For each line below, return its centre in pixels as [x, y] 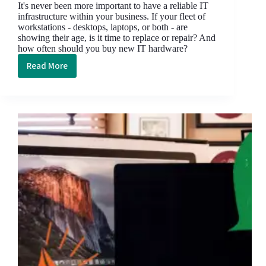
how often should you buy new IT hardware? [103, 49]
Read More [47, 66]
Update [61, 121]
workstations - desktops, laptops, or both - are [103, 27]
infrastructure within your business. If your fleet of [112, 17]
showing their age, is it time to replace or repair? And [117, 38]
